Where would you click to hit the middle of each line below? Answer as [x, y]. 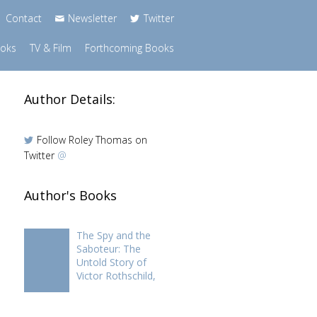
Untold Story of [111, 262]
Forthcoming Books [129, 48]
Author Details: [69, 99]
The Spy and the [113, 235]
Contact [23, 18]
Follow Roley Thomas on [92, 139]
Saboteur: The [108, 248]
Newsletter [93, 18]
